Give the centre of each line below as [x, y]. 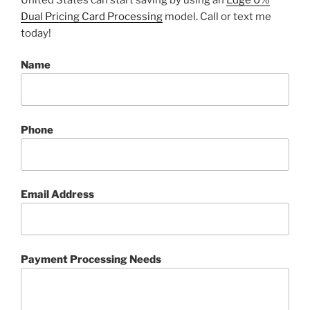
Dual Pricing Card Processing [92, 16]
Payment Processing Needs [91, 259]
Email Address [57, 195]
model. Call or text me [217, 16]
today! [36, 33]
